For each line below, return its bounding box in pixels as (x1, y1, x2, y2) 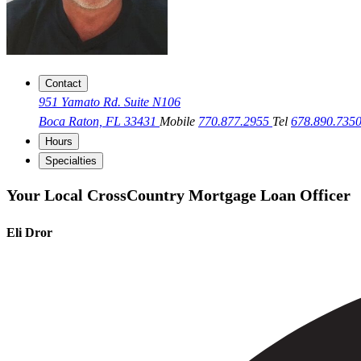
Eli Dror (6, 226, 52, 240)
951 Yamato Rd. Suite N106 (39, 95, 180, 110)
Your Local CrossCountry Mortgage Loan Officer (6, 185, 351, 204)
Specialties (45, 155, 97, 168)
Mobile (160, 114, 198, 129)
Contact (45, 77, 81, 90)
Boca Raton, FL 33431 (39, 114, 160, 129)
